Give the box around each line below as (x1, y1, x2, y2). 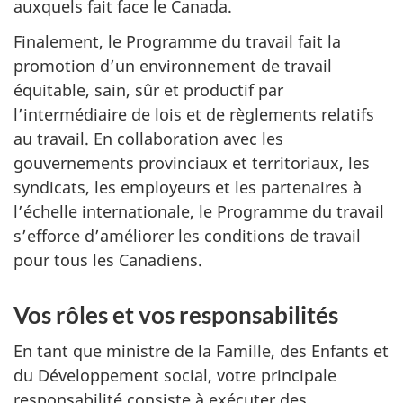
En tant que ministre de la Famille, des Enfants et (13, 340, 389, 362)
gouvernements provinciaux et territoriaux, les (13, 151, 370, 174)
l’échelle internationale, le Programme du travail (13, 200, 384, 222)
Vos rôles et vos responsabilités (13, 300, 338, 329)
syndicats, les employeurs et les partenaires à (13, 175, 362, 198)
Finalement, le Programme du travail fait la (13, 30, 341, 52)
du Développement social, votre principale (13, 364, 336, 386)
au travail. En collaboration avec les (13, 127, 283, 149)
